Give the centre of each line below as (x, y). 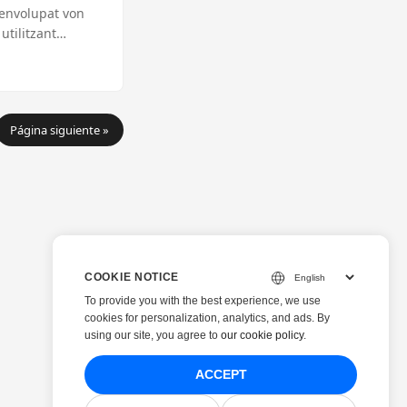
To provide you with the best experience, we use (203, 301)
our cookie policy (262, 335)
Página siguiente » (60, 130)
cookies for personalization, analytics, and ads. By (207, 318)
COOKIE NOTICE (132, 277)
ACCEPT (221, 375)
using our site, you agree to (153, 335)
